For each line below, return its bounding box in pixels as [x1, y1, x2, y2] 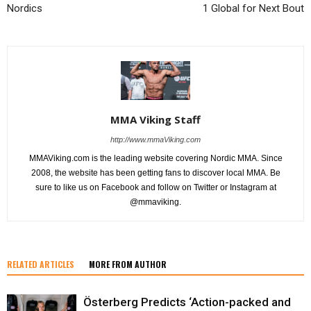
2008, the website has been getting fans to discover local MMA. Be [31, 167, 280, 178]
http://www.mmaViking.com [110, 135, 201, 144]
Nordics [7, 1, 42, 15]
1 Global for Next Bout [203, 1, 304, 15]
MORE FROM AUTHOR [89, 258, 167, 270]
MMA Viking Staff [110, 112, 201, 126]
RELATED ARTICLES [7, 258, 74, 270]
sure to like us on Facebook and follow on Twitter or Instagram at [35, 182, 276, 192]
